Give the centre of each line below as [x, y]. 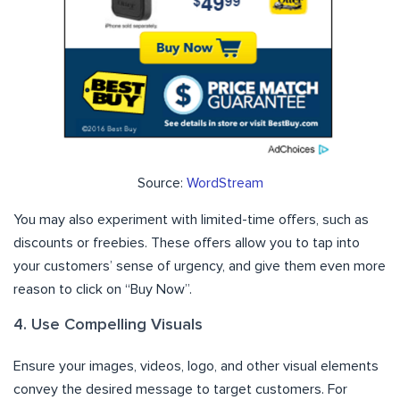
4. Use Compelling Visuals [108, 325]
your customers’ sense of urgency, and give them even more [200, 267]
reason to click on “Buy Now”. [103, 290]
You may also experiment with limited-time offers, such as [191, 220]
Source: [162, 183]
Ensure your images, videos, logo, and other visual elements [196, 367]
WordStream [225, 183]
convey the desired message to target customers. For [180, 390]
